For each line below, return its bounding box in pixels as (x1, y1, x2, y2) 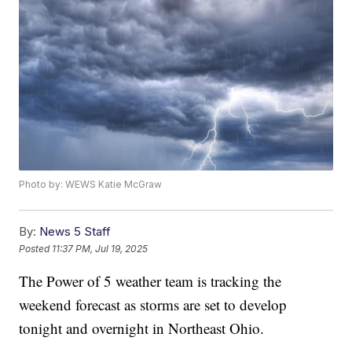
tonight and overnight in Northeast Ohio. (19, 318, 265, 339)
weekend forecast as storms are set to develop (19, 295, 288, 315)
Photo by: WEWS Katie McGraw (19, 178, 163, 191)
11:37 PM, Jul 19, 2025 (52, 242, 148, 255)
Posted (19, 242, 53, 255)
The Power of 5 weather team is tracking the (19, 271, 282, 291)
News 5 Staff (39, 224, 112, 240)
